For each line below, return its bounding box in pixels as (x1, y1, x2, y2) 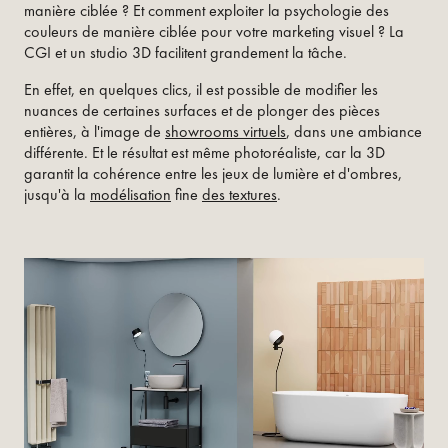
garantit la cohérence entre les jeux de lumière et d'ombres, (24, 162, 402, 184)
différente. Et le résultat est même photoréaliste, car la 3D (24, 141, 385, 163)
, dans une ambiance (286, 120, 422, 142)
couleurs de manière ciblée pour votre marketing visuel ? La (24, 20, 404, 42)
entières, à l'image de (24, 120, 165, 142)
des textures (202, 183, 277, 205)
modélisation (90, 183, 171, 205)
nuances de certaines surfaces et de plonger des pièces (24, 99, 380, 121)
